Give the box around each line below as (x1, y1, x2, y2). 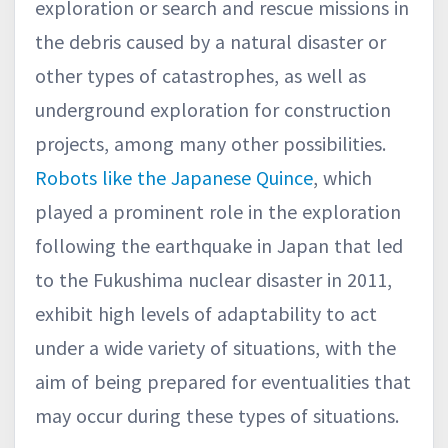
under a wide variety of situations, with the (35, 335, 396, 361)
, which (313, 165, 372, 191)
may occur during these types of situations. (35, 403, 399, 429)
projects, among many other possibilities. (35, 131, 386, 157)
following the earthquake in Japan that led (35, 233, 403, 259)
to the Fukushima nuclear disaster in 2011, (35, 267, 392, 293)
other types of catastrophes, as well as (35, 63, 366, 89)
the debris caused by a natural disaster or (35, 29, 386, 55)
